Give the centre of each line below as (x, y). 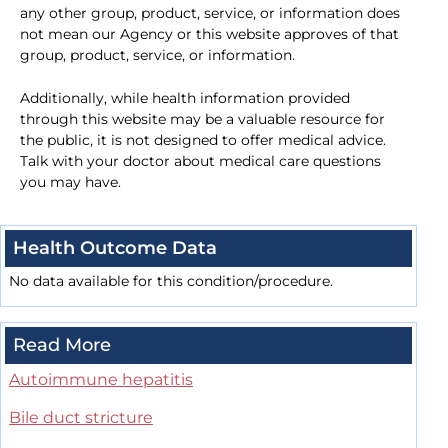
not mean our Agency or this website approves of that (209, 34)
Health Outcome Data (115, 248)
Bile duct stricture (81, 418)
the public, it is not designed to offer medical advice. (203, 140)
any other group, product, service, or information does (210, 13)
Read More (62, 345)
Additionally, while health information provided (185, 98)
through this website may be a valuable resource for (202, 119)
